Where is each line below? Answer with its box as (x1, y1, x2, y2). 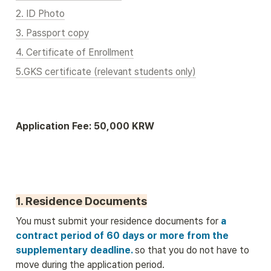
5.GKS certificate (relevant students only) (16, 66, 196, 78)
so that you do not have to (135, 244, 249, 256)
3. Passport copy (16, 27, 89, 39)
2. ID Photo (16, 8, 65, 20)
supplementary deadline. (16, 244, 135, 256)
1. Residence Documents (16, 194, 147, 208)
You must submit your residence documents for (16, 215, 218, 227)
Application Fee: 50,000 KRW (16, 120, 154, 132)
